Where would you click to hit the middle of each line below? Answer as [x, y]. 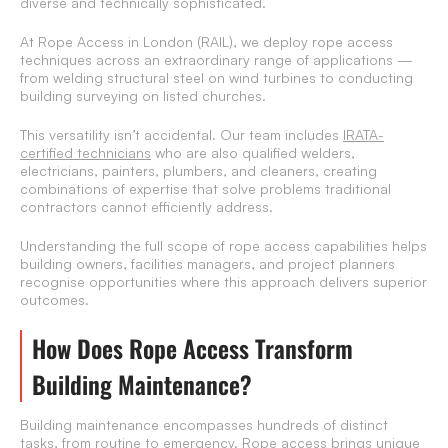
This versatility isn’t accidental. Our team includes [181, 135]
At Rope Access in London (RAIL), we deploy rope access [206, 42]
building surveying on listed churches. [143, 96]
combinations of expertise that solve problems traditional [205, 189]
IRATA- [363, 135]
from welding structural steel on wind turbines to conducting [216, 78]
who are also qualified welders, [253, 153]
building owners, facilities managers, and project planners [207, 264]
